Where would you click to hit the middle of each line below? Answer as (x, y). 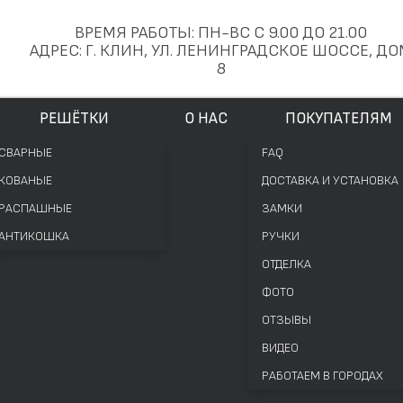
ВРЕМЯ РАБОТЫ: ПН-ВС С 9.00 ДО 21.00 (221, 33)
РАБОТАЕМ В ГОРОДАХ (322, 376)
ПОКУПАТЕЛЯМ (338, 118)
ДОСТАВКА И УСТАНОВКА (330, 180)
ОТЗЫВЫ (287, 320)
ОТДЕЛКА (287, 264)
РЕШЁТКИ (74, 118)
